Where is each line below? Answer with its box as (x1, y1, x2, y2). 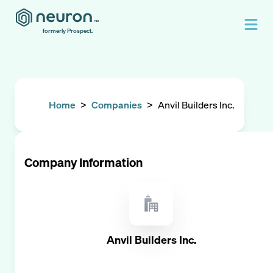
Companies (91, 98, 142, 112)
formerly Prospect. (43, 27, 93, 35)
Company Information (24, 154, 143, 171)
